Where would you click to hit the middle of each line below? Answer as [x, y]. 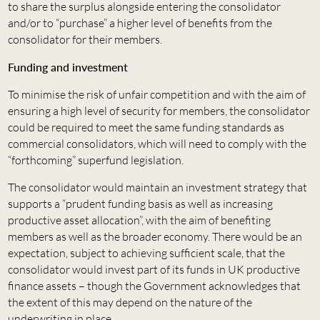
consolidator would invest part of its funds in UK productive [154, 270]
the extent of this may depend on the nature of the [130, 302]
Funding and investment [67, 67]
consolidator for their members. [85, 40]
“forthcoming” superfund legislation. [95, 160]
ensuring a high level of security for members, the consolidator [159, 111]
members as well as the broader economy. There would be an [155, 237]
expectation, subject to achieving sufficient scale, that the [146, 253]
